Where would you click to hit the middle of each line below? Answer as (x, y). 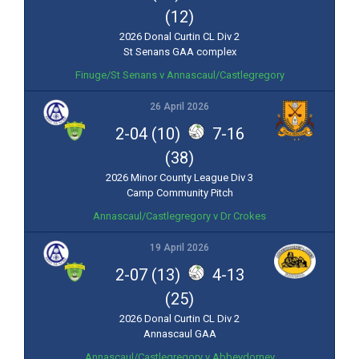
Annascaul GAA (179, 334)
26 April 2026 (179, 107)
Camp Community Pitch (179, 193)
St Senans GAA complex (179, 52)
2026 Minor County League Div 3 (179, 178)
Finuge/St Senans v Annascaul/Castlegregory (179, 75)
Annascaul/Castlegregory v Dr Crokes (179, 216)
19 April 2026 (179, 248)
